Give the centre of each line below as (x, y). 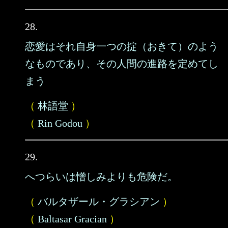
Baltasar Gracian (72, 219)
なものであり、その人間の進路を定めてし (122, 64)
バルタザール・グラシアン (99, 202)
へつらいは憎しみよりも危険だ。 (101, 177)
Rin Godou (60, 123)
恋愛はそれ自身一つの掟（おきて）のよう (122, 46)
